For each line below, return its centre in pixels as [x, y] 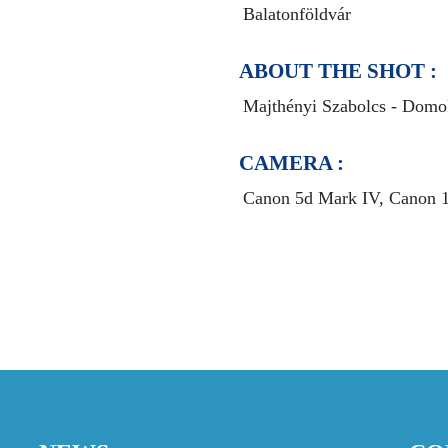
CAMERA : [291, 163]
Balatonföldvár [296, 14]
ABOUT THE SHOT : [337, 71]
